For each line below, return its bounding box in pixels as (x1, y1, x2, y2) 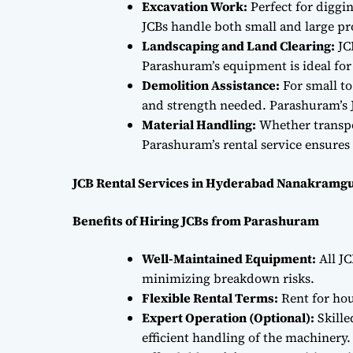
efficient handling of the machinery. (142, 328, 351, 346)
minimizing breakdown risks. (142, 269, 314, 287)
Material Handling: (142, 115, 256, 133)
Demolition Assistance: (142, 76, 280, 94)
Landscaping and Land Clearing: (142, 36, 335, 54)
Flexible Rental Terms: (142, 288, 278, 307)
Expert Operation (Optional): (142, 308, 314, 326)
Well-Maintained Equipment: (142, 249, 316, 267)
